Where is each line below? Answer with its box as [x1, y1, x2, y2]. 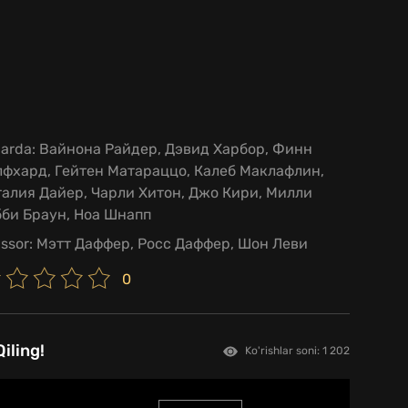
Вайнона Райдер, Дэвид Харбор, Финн [36, 140, 312, 158]
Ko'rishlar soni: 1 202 [245, 343, 350, 357]
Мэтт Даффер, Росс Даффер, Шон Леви [33, 235, 308, 253]
